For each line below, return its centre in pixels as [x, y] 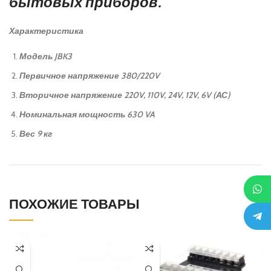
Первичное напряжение [69, 76]
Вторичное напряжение [71, 95]
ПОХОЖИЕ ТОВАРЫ [74, 204]
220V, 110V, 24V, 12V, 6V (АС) [177, 95]
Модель [36, 56]
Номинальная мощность [72, 114]
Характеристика [46, 31]
